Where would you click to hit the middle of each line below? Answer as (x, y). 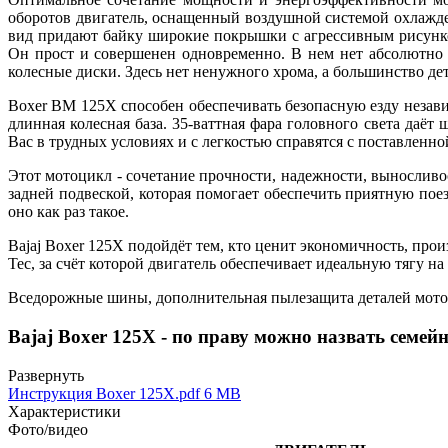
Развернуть (46, 375)
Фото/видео (48, 429)
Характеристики (64, 411)
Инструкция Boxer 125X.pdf (104, 393)
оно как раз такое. (68, 212)
